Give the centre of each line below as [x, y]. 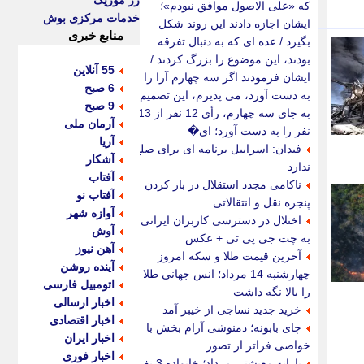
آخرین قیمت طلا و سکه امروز [230, 256]
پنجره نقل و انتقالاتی [262, 202]
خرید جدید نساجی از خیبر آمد [232, 310]
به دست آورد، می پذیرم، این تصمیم [225, 95]
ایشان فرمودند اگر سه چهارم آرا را [227, 77]
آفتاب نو [95, 195]
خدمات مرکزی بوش [91, 18]
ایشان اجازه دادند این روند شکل [234, 24]
